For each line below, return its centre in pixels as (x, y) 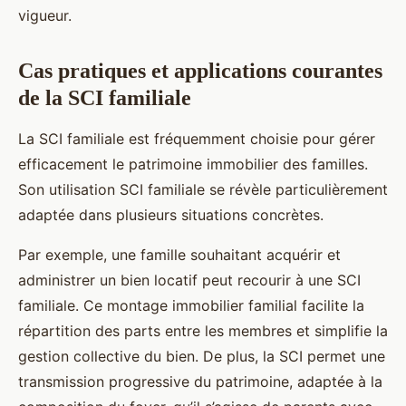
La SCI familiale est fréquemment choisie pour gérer (197, 139)
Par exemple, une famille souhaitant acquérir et (179, 255)
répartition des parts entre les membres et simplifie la (203, 331)
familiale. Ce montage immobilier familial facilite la (191, 306)
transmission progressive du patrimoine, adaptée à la (200, 382)
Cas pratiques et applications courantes (200, 71)
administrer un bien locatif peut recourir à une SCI (189, 280)
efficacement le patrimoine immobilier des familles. (193, 164)
